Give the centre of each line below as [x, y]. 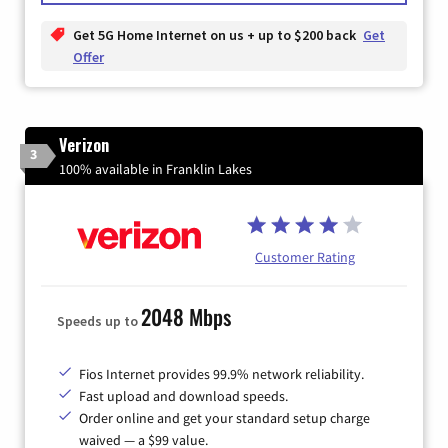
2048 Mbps [186, 316]
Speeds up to [99, 320]
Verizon [84, 145]
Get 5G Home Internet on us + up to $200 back [216, 35]
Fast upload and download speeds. [183, 395]
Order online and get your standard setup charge [224, 417]
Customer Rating [305, 256]
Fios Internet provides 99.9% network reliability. [221, 373]
